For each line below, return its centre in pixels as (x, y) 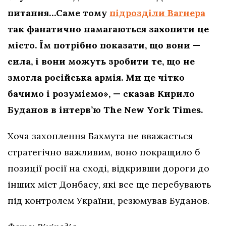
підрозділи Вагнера (157, 13)
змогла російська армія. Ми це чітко (96, 78)
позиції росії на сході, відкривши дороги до (108, 168)
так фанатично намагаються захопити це (108, 29)
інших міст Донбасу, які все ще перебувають (109, 185)
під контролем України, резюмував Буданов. (108, 201)
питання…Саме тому (59, 13)
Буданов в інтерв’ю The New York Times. (105, 110)
